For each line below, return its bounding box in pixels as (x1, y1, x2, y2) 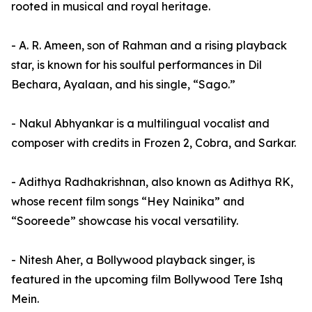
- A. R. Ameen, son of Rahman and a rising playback (11, 38, 287, 53)
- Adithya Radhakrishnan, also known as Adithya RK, (11, 175, 293, 189)
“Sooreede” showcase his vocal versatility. (11, 214, 238, 228)
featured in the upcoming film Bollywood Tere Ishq (11, 272, 283, 287)
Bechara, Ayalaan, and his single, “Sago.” (11, 77, 235, 92)
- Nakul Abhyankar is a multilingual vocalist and (11, 116, 270, 131)
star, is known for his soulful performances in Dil (11, 58, 262, 72)
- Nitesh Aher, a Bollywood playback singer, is (11, 253, 255, 267)
